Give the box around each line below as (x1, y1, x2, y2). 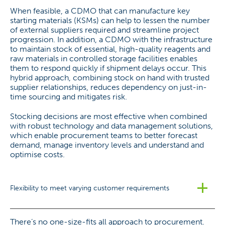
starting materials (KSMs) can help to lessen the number (10, 16, 210, 25)
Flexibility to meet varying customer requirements (10, 183, 169, 192)
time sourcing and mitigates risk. (10, 92, 127, 101)
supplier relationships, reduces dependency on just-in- (10, 82, 207, 92)
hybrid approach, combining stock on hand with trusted (10, 73, 209, 82)
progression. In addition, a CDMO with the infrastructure (10, 35, 212, 44)
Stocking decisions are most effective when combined (10, 111, 207, 121)
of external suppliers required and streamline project (10, 25, 199, 35)
